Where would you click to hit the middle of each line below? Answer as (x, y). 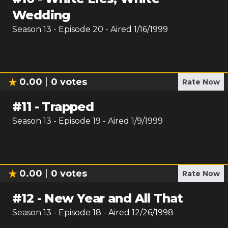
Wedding (41, 15)
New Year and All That (114, 198)
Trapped (68, 107)
